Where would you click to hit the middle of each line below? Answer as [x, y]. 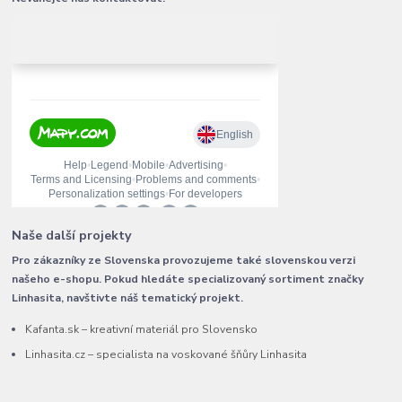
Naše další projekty [72, 235]
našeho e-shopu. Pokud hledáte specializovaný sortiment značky [188, 279]
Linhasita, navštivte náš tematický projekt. [128, 297]
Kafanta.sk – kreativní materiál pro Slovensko [142, 329]
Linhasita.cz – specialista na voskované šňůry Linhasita [166, 354]
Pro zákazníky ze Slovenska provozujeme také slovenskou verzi [184, 260]
